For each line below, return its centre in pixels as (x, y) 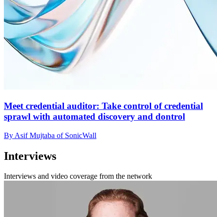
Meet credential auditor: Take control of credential (103, 106)
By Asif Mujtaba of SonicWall (50, 135)
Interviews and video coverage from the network (78, 176)
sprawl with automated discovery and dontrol (94, 116)
